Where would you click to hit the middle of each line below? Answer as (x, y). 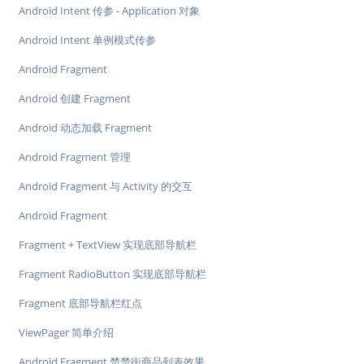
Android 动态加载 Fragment (85, 128)
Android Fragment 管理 (75, 157)
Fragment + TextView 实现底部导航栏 (108, 245)
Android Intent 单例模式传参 (87, 40)
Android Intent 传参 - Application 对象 (109, 11)
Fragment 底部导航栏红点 (80, 303)
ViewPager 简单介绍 (66, 333)
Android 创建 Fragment (75, 99)
